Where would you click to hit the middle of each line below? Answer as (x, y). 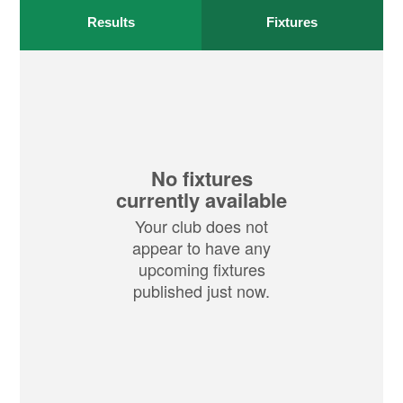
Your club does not (201, 226)
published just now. (201, 291)
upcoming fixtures (201, 269)
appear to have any (201, 248)
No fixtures (201, 179)
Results (111, 22)
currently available (201, 200)
